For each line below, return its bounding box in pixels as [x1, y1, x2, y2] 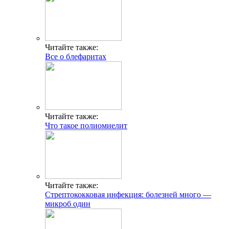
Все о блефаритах [45, 52, 106, 61]
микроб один [45, 199, 90, 208]
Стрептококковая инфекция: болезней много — [45, 190, 211, 199]
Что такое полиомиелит [45, 121, 127, 130]
